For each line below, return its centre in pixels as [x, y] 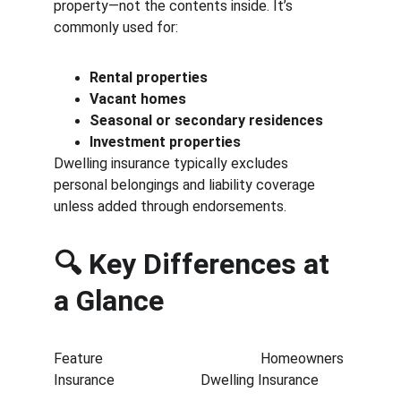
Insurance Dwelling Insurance [200, 380]
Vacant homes [138, 99]
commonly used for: [116, 27]
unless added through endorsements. [170, 206]
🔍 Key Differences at [195, 264]
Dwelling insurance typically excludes [173, 163]
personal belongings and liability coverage [186, 185]
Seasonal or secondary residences [206, 120]
